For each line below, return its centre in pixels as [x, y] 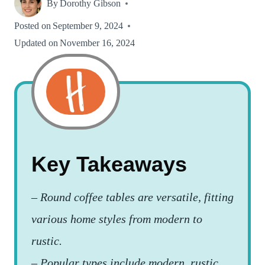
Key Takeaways [109, 164]
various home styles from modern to [117, 219]
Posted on [33, 26]
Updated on [36, 43]
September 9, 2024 [88, 26]
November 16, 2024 [98, 43]
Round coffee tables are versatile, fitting [137, 197]
